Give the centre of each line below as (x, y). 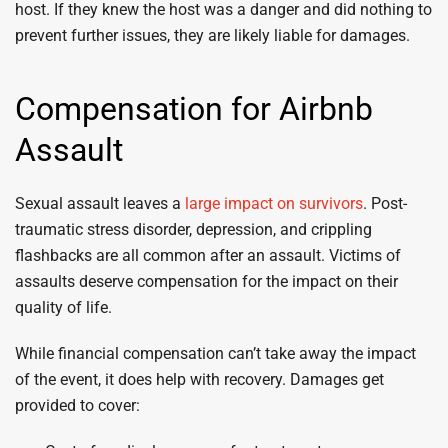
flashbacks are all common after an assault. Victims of (208, 255)
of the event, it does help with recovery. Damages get (199, 379)
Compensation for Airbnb (194, 109)
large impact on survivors (274, 203)
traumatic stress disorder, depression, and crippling (193, 229)
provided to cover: (77, 405)
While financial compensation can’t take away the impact (215, 353)
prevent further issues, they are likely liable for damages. (212, 35)
